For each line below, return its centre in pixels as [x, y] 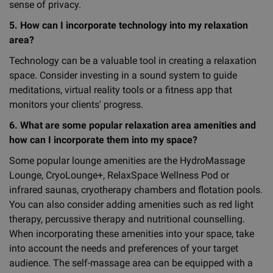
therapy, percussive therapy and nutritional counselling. [127, 219]
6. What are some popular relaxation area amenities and [133, 125]
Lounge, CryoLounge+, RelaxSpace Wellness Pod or [119, 175]
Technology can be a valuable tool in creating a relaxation [133, 61]
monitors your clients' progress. [76, 105]
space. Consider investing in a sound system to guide [123, 75]
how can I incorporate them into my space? [103, 140]
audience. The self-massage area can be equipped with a [131, 263]
